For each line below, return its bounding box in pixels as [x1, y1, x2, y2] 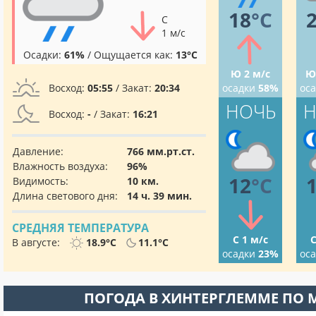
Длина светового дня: [13, 189, 118, 202]
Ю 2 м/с [231, 67, 270, 80]
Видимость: [13, 174, 68, 188]
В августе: [12, 236, 63, 249]
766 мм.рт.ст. [127, 145, 195, 158]
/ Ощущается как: [85, 48, 176, 61]
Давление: [13, 145, 63, 158]
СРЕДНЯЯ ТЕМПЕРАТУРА [12, 220, 149, 236]
